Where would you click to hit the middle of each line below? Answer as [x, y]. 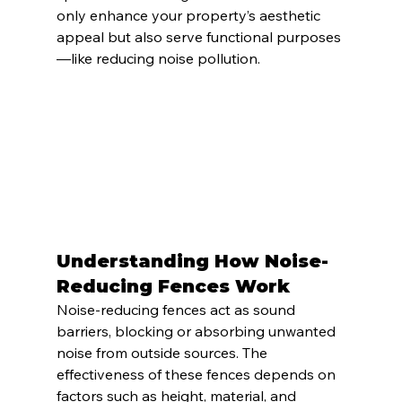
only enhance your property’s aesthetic [190, 16]
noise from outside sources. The [163, 352]
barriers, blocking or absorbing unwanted [197, 331]
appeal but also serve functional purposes [198, 37]
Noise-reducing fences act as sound [177, 309]
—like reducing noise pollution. [158, 59]
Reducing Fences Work [173, 286]
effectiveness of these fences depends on [197, 374]
